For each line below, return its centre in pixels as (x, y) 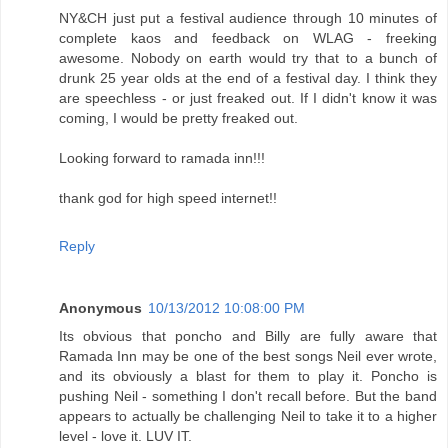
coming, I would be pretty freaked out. (178, 118)
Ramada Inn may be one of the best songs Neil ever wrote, (248, 356)
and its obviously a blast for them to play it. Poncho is (248, 376)
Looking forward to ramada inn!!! (162, 158)
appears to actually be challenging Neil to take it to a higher (248, 416)
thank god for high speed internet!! (168, 198)
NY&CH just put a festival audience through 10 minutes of (248, 18)
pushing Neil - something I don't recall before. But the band (248, 396)
